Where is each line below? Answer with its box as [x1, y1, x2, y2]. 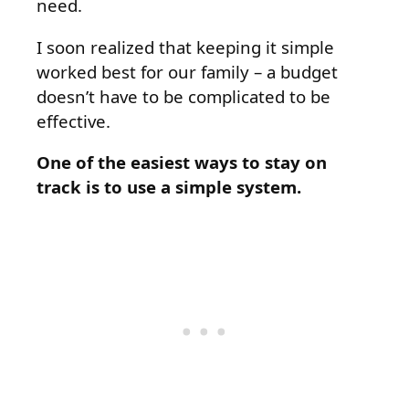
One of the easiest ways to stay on [37, 151, 327, 174]
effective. [37, 109, 110, 132]
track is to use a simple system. [37, 175, 301, 199]
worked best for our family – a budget [37, 59, 338, 83]
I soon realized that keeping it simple [37, 35, 334, 58]
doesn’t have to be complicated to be [37, 84, 330, 108]
